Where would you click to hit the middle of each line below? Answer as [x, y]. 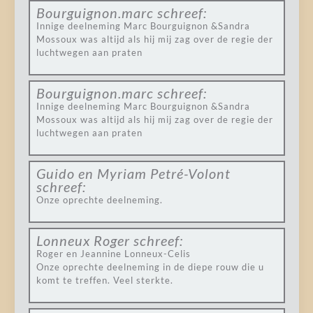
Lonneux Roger [83, 240]
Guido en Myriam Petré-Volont [133, 173]
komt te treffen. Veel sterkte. [104, 280]
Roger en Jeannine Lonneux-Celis [113, 254]
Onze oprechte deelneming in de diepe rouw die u [150, 267]
